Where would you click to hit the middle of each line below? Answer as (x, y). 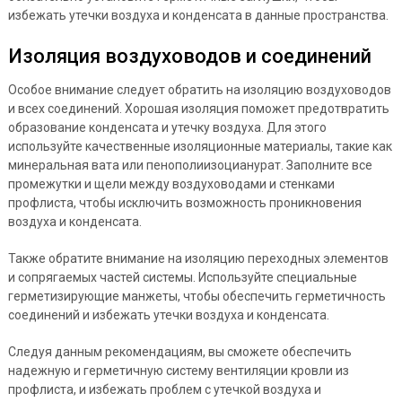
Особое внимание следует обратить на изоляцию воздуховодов (199, 89)
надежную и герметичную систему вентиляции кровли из (178, 370)
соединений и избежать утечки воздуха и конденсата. (168, 315)
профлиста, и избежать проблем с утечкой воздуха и (164, 389)
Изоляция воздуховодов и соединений (189, 56)
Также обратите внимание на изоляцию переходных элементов (198, 258)
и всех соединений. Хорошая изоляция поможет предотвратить (198, 108)
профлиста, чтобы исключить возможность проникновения (184, 202)
